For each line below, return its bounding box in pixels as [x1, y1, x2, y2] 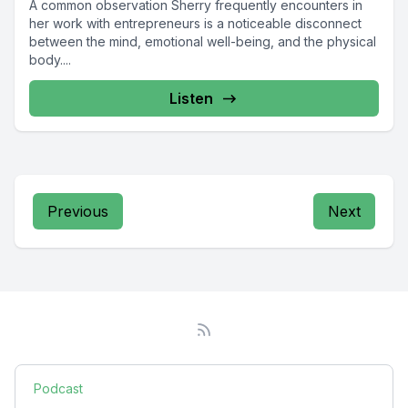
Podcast [34, 381, 83, 396]
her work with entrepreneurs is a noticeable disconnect [29, 15, 362, 31]
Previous [47, 202, 108, 220]
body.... [29, 52, 71, 67]
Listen [169, 89, 213, 107]
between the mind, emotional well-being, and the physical [29, 34, 376, 49]
